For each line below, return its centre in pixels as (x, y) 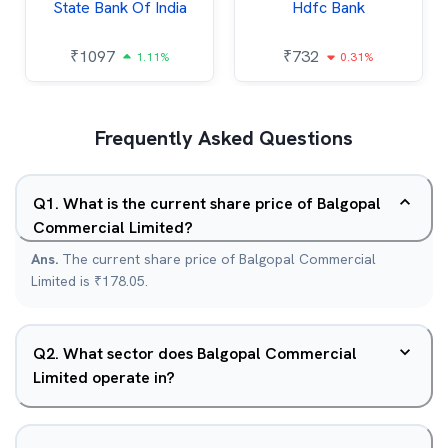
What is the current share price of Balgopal (222, 203)
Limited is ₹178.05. (89, 281)
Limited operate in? (104, 377)
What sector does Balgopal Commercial (210, 353)
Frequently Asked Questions (224, 138)
